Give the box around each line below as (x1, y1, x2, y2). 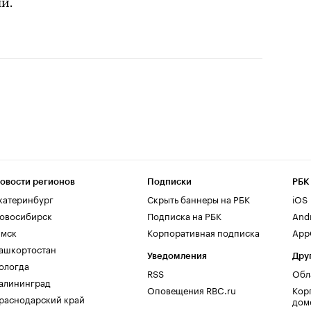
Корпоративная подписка (147, 225, 260, 239)
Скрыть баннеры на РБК (147, 192, 250, 205)
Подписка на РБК (147, 208, 221, 222)
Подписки (147, 177, 192, 186)
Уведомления (147, 251, 207, 260)
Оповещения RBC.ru (147, 283, 236, 296)
